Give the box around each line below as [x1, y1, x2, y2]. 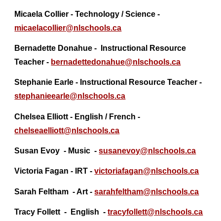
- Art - [69, 187, 95, 196]
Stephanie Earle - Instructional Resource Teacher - [14, 78, 202, 87]
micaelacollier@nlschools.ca [14, 23, 122, 32]
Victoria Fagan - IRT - [14, 167, 95, 176]
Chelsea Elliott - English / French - [14, 112, 141, 121]
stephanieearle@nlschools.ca [14, 92, 126, 101]
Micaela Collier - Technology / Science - [14, 9, 160, 18]
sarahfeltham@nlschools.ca [94, 187, 199, 196]
